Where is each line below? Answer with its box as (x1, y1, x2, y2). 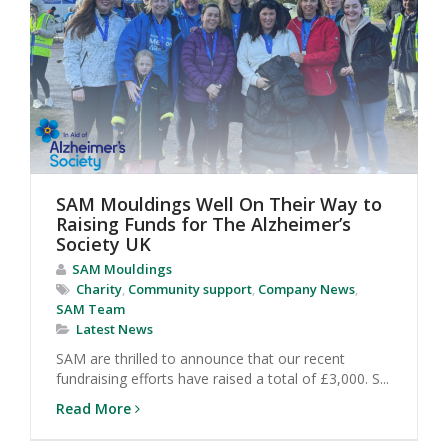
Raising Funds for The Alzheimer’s (56, 211, 351, 236)
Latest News (76, 319, 153, 338)
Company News (258, 279, 355, 298)
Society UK (56, 231, 151, 256)
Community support (128, 279, 252, 298)
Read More (56, 398, 131, 418)
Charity (76, 279, 122, 298)
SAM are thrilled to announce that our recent (56, 348, 345, 368)
